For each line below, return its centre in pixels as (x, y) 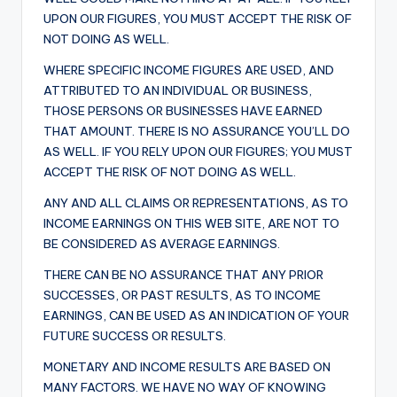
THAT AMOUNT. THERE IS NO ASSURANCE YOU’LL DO (197, 132)
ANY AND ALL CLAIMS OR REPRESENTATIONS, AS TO (196, 203)
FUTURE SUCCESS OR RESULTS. (135, 336)
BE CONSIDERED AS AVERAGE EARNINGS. (162, 244)
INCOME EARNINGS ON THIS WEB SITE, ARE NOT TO (191, 224)
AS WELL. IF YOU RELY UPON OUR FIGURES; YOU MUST (198, 152)
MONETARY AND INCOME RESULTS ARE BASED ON (187, 367)
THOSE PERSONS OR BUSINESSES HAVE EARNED (183, 111)
